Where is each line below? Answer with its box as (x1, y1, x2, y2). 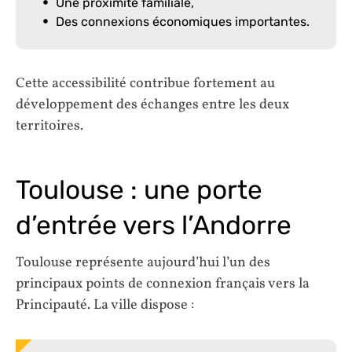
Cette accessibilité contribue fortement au (16, 74, 275, 94)
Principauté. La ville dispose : (16, 295, 194, 316)
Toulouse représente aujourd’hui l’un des (16, 253, 270, 273)
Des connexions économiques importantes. (56, 13, 310, 29)
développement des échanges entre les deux (16, 95, 289, 115)
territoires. (16, 116, 83, 137)
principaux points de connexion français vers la (16, 274, 310, 295)
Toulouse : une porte (16, 174, 262, 205)
